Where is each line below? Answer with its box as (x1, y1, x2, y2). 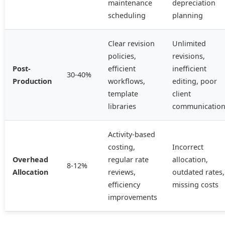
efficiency (108, 180, 140, 189)
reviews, (108, 167, 136, 177)
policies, (108, 51, 136, 61)
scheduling (108, 11, 146, 20)
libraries (108, 101, 136, 111)
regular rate (108, 155, 149, 164)
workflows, (108, 76, 145, 86)
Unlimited (172, 39, 206, 48)
